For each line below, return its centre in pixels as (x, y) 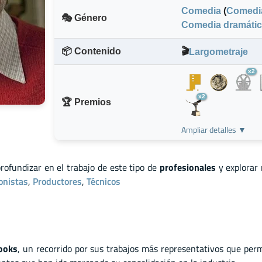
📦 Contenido (91, 51)
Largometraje (218, 51)
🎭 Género (84, 18)
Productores (57, 181)
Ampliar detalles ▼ (214, 130)
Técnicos (104, 181)
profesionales (187, 167)
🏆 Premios (86, 102)
